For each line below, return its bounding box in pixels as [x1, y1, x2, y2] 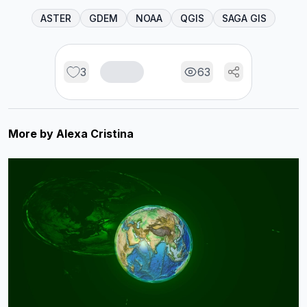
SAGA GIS [222, 12, 267, 24]
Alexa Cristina [56, 127, 134, 140]
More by [8, 127, 56, 140]
